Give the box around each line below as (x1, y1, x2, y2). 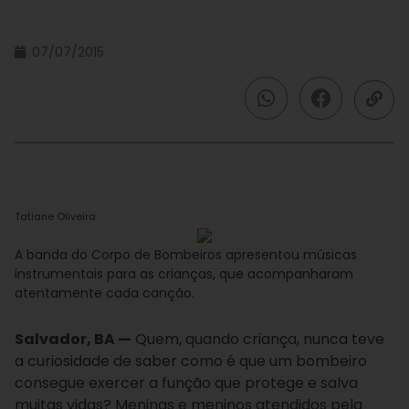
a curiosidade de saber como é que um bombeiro (15, 351, 367, 372)
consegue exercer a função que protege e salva (15, 372, 358, 393)
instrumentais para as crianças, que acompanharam (15, 265, 353, 283)
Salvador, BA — (15, 329, 131, 350)
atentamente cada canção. (15, 284, 194, 302)
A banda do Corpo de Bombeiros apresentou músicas (15, 246, 357, 264)
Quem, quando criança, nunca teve (131, 329, 384, 350)
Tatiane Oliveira (15, 209, 96, 224)
